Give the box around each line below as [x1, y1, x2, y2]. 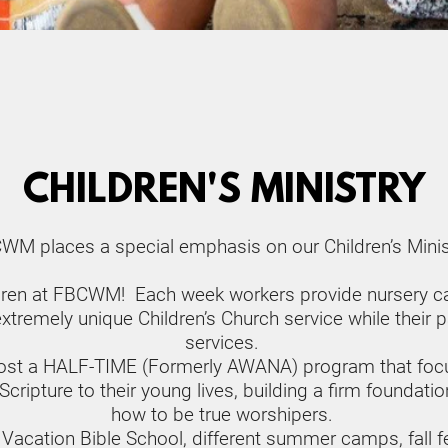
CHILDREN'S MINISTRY [23, 170, 425, 214]
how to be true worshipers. [110, 403, 338, 426]
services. [184, 331, 264, 354]
